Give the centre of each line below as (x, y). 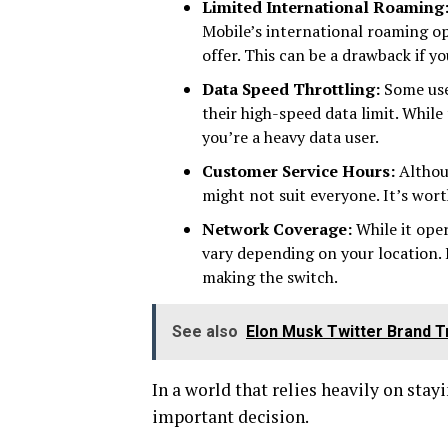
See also (205, 331)
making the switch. (270, 277)
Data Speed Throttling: (291, 89)
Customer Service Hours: (298, 171)
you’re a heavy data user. (290, 137)
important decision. (230, 416)
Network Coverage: (277, 229)
